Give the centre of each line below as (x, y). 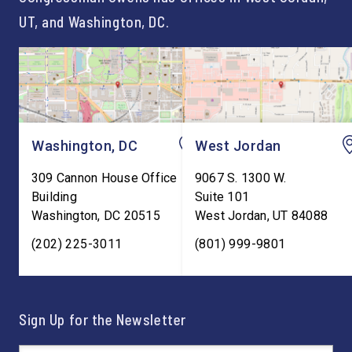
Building (54, 197)
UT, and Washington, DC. (94, 22)
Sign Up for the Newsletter (103, 319)
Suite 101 (222, 197)
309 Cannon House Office (104, 178)
